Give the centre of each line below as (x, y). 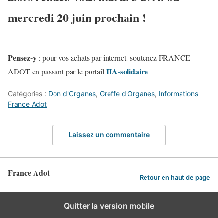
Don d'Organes (72, 94)
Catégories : (28, 94)
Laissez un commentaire (109, 134)
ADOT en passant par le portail (57, 72)
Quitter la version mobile (109, 206)
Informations (178, 94)
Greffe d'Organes (127, 94)
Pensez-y (22, 58)
